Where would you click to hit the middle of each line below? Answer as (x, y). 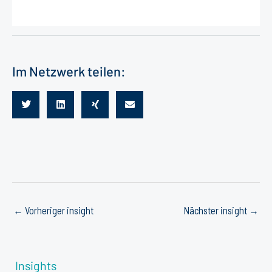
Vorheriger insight (58, 210)
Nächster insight (216, 210)
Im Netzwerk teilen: (69, 71)
